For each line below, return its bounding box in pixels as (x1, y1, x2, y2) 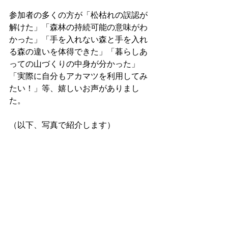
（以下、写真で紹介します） (9, 120, 115, 130)
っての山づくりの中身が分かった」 (9, 59, 139, 69)
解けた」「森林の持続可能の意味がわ (9, 22, 148, 32)
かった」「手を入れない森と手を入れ (9, 35, 148, 44)
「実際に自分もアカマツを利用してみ (9, 71, 148, 81)
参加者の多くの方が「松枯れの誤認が (9, 10, 148, 20)
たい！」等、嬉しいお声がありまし (9, 83, 139, 93)
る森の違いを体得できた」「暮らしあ (9, 47, 148, 56)
